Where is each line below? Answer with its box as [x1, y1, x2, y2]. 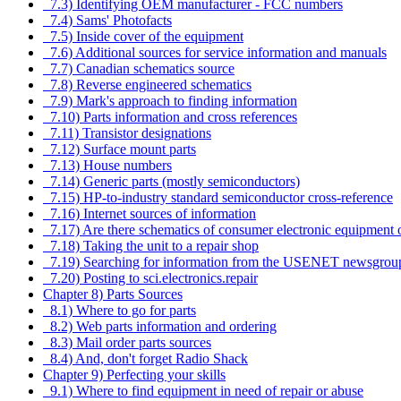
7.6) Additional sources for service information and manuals [43, 45, 387, 61]
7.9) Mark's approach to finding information [43, 93, 297, 109]
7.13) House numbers [43, 158, 172, 174]
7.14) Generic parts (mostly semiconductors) [43, 174, 300, 190]
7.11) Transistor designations [43, 125, 211, 141]
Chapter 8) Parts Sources [43, 286, 183, 303]
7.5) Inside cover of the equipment [43, 29, 243, 45]
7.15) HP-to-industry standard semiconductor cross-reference [43, 190, 393, 206]
